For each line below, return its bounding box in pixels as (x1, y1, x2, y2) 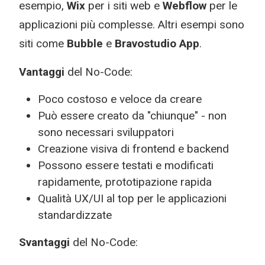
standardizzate (38, 208, 112, 222)
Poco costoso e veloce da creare (38, 92, 202, 106)
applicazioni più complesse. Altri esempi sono (19, 18, 244, 31)
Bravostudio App (115, 37, 199, 50)
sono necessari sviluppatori (38, 125, 177, 139)
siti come (19, 37, 67, 50)
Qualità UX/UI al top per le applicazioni (38, 192, 227, 205)
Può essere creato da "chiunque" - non (38, 109, 227, 122)
